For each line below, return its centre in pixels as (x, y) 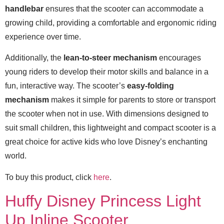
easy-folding (150, 86)
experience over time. (43, 36)
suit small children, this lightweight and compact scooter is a (110, 128)
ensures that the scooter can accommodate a (123, 8)
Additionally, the (34, 58)
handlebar (24, 8)
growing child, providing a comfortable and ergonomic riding (111, 22)
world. (16, 156)
